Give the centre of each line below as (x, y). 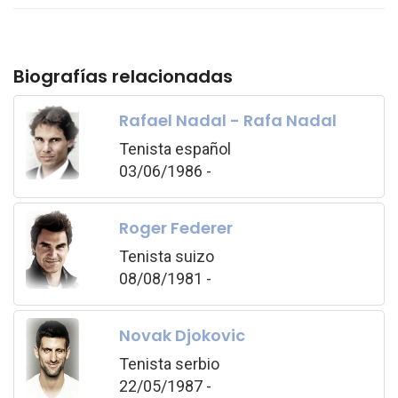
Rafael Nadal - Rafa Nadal (227, 120)
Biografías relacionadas (123, 76)
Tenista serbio (169, 363)
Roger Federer (175, 227)
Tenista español (175, 148)
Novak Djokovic (182, 335)
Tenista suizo (166, 256)
